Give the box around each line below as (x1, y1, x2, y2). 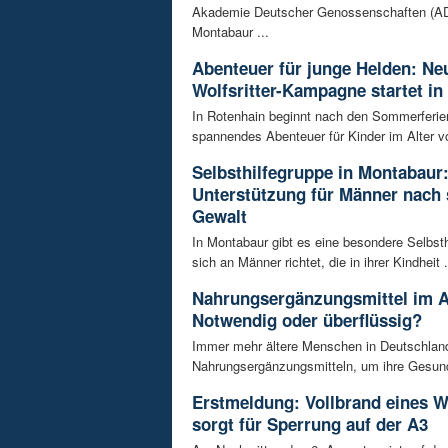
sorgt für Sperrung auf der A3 (192, 412, 428, 437)
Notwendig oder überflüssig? (192, 308, 422, 333)
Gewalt (192, 204, 247, 229)
